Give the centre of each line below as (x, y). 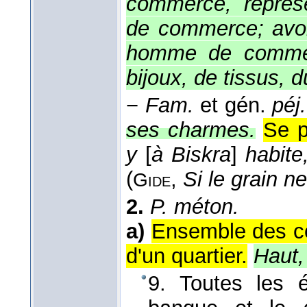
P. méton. (195, 207)
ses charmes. (191, 130)
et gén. (233, 106)
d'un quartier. (187, 256)
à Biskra (191, 155)
